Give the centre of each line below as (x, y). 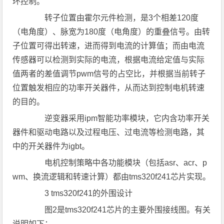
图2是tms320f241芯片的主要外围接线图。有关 (120, 210)
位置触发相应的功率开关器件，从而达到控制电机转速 (109, 88)
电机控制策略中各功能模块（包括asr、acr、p (118, 163)
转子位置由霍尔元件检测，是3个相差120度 (114, 18)
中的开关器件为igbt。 (51, 146)
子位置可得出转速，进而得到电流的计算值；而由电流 (109, 46)
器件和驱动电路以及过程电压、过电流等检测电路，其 (109, 132)
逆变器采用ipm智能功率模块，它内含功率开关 (119, 118)
